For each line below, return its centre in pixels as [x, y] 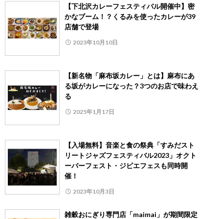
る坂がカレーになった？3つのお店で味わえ [131, 86]
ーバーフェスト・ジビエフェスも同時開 [126, 165]
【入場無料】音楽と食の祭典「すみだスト [130, 145]
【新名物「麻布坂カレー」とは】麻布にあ [130, 75]
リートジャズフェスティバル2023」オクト [131, 155]
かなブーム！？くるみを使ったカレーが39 [130, 16]
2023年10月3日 [94, 191]
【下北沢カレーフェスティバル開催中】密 [130, 6]
